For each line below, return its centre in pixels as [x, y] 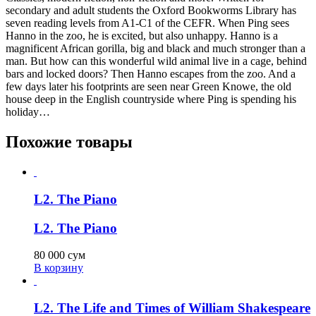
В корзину [59, 268]
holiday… [28, 112]
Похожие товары [69, 142]
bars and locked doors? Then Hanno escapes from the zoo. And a [151, 74]
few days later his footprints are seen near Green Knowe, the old [148, 87]
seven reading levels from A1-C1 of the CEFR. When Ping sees [147, 23]
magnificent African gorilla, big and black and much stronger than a [156, 49]
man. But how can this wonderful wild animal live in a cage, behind [156, 61]
